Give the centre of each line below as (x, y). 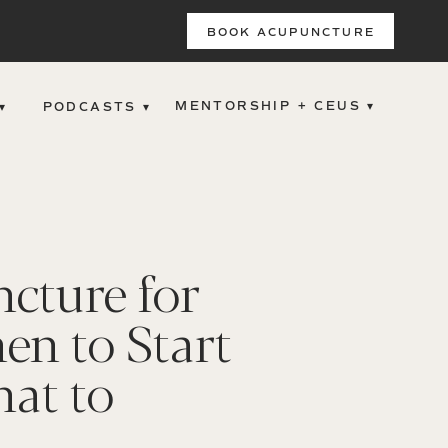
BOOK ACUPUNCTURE (291, 32)
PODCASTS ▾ (97, 107)
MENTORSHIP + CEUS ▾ (275, 106)
